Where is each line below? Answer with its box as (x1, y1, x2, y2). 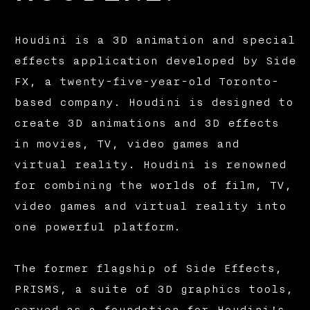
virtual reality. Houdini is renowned (13, 158, 286, 172)
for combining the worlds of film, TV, (13, 179, 292, 192)
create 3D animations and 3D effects (13, 117, 279, 130)
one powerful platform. (13, 221, 181, 234)
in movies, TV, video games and (13, 138, 239, 151)
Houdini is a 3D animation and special (13, 34, 295, 47)
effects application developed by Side (13, 55, 296, 68)
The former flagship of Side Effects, (13, 262, 282, 275)
